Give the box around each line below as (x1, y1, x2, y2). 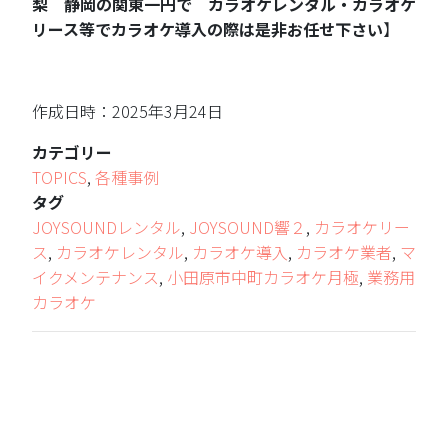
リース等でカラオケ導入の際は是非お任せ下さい (32, 17, 383, 42)
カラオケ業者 (296, 240, 392, 265)
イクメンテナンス (32, 265, 159, 290)
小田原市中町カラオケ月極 (167, 265, 359, 290)
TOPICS (32, 165, 87, 190)
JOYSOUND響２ (189, 215, 306, 240)
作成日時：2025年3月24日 (32, 99, 223, 124)
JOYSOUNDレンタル (32, 215, 181, 240)
